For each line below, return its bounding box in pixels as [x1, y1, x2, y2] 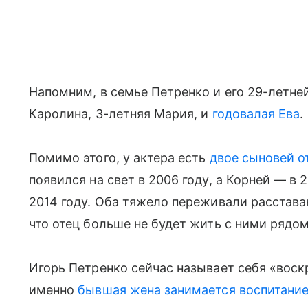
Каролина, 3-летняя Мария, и [29, 107, 212, 121]
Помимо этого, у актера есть [29, 151, 210, 165]
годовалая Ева [212, 107, 300, 121]
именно [29, 283, 78, 297]
